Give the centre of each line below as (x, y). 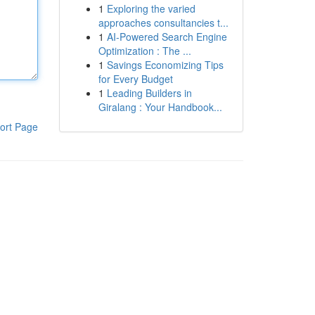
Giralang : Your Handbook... (160, 107)
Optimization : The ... (144, 51)
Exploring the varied (151, 8)
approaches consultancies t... (163, 22)
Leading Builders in (149, 93)
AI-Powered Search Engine (167, 37)
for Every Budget (135, 79)
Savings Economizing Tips (165, 65)
